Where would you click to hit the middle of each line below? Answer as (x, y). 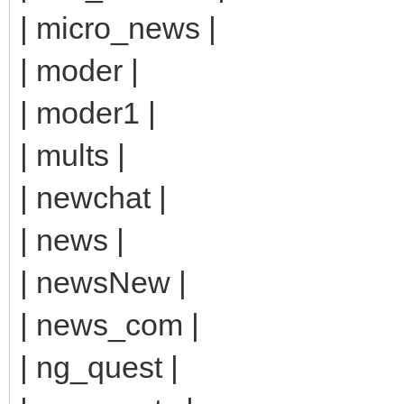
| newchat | (93, 197)
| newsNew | (103, 282)
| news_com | (110, 324)
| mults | (73, 155)
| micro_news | (118, 28)
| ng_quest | (99, 367)
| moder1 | (88, 112)
